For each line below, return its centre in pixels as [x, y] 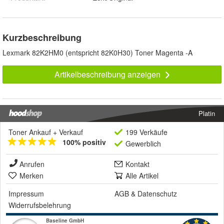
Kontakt [137, 164]
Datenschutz [157, 193]
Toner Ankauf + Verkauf [46, 132]
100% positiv [84, 142]
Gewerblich [143, 143]
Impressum [26, 193]
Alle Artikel [142, 175]
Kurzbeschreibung [42, 37]
